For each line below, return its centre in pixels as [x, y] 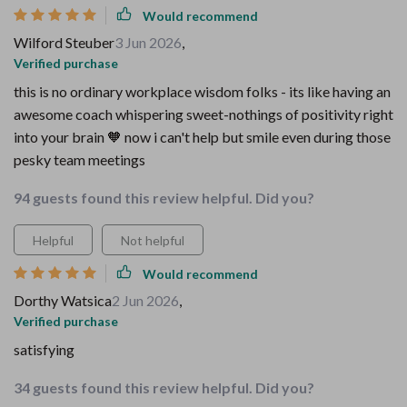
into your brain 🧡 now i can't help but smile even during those [202, 137]
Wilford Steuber [64, 42]
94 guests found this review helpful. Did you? [164, 198]
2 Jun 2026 [145, 300]
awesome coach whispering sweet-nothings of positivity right [203, 114]
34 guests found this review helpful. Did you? [164, 387]
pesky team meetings [79, 159]
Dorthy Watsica [63, 300]
